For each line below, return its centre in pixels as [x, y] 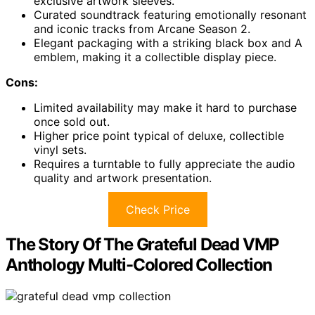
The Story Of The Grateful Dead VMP [143, 245]
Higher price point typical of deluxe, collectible [159, 136]
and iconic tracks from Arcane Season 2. [142, 29]
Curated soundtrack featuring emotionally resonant [170, 15]
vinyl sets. [60, 150]
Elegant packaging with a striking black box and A [168, 43]
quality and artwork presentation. [123, 178]
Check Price [157, 210]
